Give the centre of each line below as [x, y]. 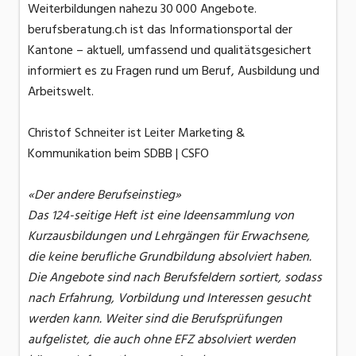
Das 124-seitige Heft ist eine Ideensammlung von [161, 216]
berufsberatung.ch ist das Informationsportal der [160, 30]
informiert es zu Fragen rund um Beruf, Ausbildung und [174, 71]
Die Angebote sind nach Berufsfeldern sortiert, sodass [175, 278]
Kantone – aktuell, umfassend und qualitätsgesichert [170, 50]
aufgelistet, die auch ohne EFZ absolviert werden [162, 340]
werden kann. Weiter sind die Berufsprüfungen [155, 319]
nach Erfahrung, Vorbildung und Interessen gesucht [169, 298]
